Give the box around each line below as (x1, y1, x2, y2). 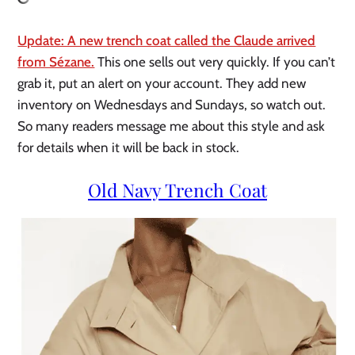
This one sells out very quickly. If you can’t (94, 53, 336, 70)
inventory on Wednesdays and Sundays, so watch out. (17, 96, 326, 113)
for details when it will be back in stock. (17, 139, 240, 155)
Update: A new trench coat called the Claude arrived (17, 32, 316, 48)
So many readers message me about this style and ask (17, 117, 326, 134)
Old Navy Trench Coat (88, 177, 267, 202)
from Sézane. (17, 53, 95, 70)
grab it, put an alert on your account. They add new (17, 74, 307, 91)
